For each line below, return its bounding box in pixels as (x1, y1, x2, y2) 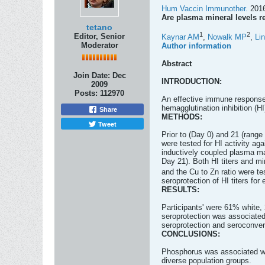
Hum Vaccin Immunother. (161, 4, 248, 13)
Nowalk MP (208, 33, 247, 42)
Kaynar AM (161, 33, 199, 42)
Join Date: (73, 71, 110, 80)
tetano (86, 22, 112, 32)
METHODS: (161, 112, 202, 122)
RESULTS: (161, 185, 199, 194)
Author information (161, 41, 231, 51)
